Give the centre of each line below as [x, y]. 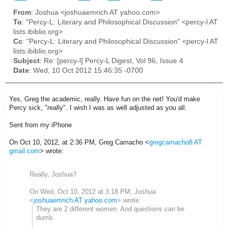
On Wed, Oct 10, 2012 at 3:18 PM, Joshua [93, 192]
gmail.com [24, 151]
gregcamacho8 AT [176, 142]
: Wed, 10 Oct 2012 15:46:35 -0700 [86, 71]
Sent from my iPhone [40, 125]
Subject [26, 61]
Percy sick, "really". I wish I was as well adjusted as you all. [99, 107]
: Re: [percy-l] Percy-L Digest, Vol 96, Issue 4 [111, 61]
